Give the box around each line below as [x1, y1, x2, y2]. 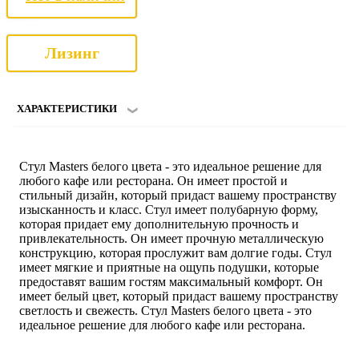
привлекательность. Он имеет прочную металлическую [19, 231, 324, 245]
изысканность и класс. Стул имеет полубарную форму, [19, 202, 318, 216]
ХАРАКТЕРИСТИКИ [17, 102, 117, 115]
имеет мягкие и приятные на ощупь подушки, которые [19, 260, 319, 274]
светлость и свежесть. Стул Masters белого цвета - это [19, 303, 312, 317]
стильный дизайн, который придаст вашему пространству [19, 188, 337, 202]
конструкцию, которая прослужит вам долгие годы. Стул [19, 245, 332, 260]
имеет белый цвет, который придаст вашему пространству [19, 288, 338, 303]
